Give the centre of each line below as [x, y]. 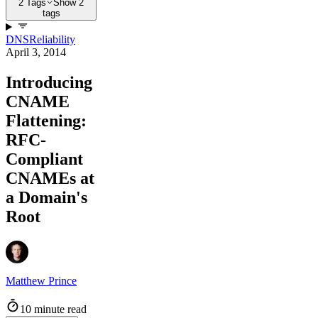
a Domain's [46, 198]
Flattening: [46, 121]
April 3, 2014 [36, 53]
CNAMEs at [50, 179]
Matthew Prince [41, 281]
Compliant [44, 159]
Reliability [52, 40]
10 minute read [53, 309]
